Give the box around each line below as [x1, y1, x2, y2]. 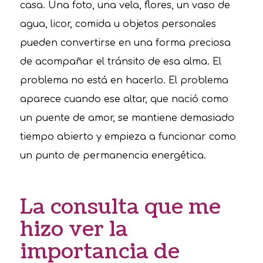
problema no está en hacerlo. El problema [19, 75, 228, 86]
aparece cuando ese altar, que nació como [19, 94, 228, 105]
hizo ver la [19, 214, 128, 244]
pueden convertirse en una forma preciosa [19, 38, 231, 49]
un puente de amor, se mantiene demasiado [19, 113, 234, 124]
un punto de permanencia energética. [19, 150, 206, 161]
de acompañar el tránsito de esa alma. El [19, 56, 221, 68]
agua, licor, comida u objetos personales [19, 19, 216, 30]
